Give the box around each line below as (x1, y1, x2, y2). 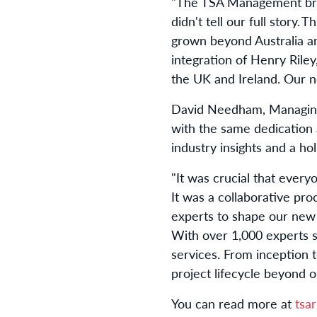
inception (256, 245, 309, 263)
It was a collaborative (171, 188, 290, 205)
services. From (171, 245, 256, 263)
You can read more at (171, 294, 295, 312)
